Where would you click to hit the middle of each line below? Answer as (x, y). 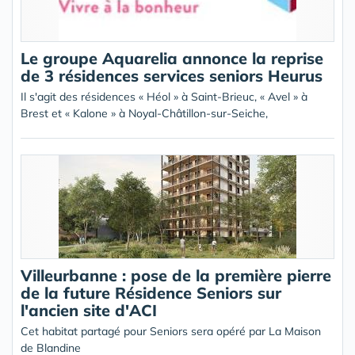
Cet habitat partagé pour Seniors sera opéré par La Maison (171, 331)
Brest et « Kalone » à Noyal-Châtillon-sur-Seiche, (144, 113)
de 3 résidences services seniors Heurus (172, 76)
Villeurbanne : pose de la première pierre (176, 275)
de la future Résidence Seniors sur (151, 293)
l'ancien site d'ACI (89, 310)
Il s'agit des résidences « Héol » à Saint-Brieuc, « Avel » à (164, 97)
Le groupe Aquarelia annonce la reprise (172, 58)
